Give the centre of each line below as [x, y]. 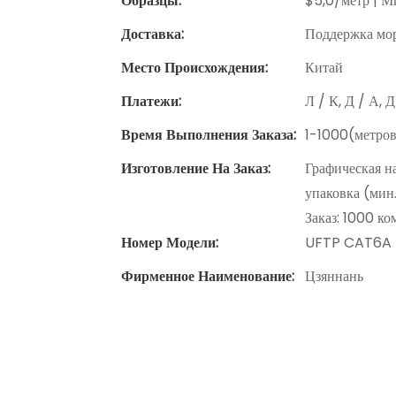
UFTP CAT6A [348, 243]
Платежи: [151, 102]
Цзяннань [334, 277]
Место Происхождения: [194, 68]
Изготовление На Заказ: [196, 169]
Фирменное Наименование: [208, 277]
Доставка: [152, 34]
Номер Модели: [170, 243]
